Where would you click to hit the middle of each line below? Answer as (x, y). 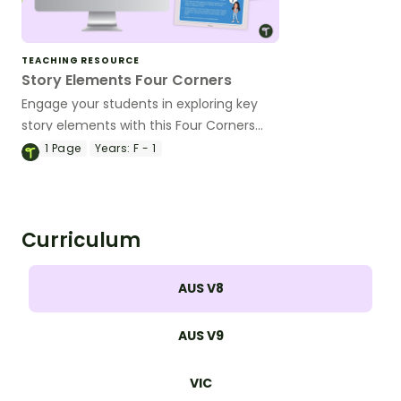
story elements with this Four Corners (138, 125)
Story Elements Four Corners (127, 80)
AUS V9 (200, 335)
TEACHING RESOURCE (81, 60)
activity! (47, 146)
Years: (112, 148)
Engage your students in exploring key (140, 103)
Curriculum (81, 240)
